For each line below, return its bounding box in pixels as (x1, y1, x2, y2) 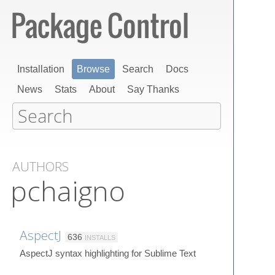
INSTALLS (85, 233, 115, 241)
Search (122, 64, 153, 74)
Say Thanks (127, 84, 179, 95)
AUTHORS (12, 158, 69, 175)
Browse (77, 64, 110, 74)
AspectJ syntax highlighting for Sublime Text (20, 247, 196, 258)
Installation (17, 64, 64, 74)
